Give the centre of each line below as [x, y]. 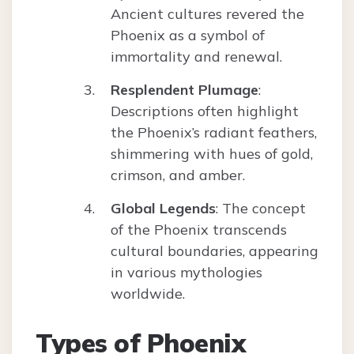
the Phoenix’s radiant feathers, [214, 133]
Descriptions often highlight [205, 111]
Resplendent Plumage [185, 90]
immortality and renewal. [196, 57]
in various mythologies [186, 273]
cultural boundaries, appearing [215, 251]
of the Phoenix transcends [199, 230]
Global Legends [163, 209]
